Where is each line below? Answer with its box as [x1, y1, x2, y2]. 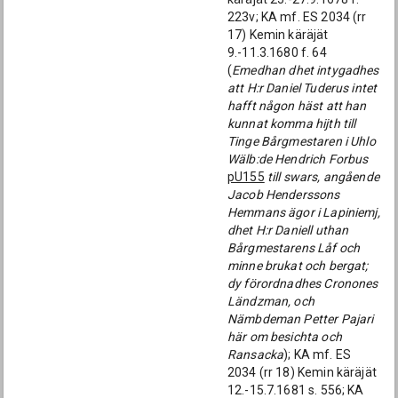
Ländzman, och [227, 294, 314, 308]
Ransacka [227, 347, 284, 362]
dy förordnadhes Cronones [227, 276, 378, 291]
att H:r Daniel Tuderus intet [227, 81, 378, 95]
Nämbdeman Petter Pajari [227, 312, 374, 326]
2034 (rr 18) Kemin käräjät [227, 365, 377, 379]
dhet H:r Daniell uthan [227, 223, 349, 237]
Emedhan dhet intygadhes [232, 63, 379, 77]
